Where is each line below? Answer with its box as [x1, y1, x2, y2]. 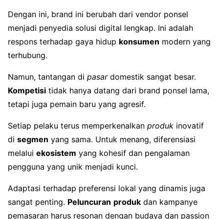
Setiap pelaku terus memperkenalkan [8, 121, 147, 131]
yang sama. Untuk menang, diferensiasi [48, 134, 196, 145]
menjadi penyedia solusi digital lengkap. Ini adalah [8, 23, 193, 33]
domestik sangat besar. [108, 72, 196, 82]
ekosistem [36, 148, 76, 158]
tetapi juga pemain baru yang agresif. [8, 99, 146, 109]
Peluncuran [67, 197, 111, 207]
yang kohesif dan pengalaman [76, 148, 190, 158]
